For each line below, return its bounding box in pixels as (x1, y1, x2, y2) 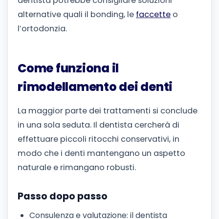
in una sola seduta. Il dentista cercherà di (18, 119, 179, 131)
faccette (136, 9, 171, 21)
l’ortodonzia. (18, 23, 67, 35)
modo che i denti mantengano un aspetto (18, 147, 185, 159)
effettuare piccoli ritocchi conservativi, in (18, 133, 179, 145)
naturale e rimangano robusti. (18, 161, 136, 173)
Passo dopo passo (18, 190, 108, 203)
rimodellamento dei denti (18, 79, 173, 95)
